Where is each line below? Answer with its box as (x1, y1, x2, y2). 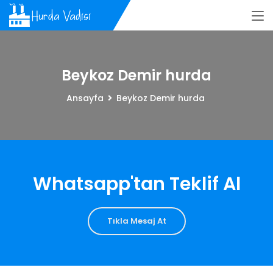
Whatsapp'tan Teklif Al (32, 171, 241, 197)
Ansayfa (66, 92, 104, 104)
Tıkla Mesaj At (107, 215, 166, 227)
